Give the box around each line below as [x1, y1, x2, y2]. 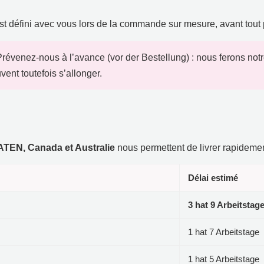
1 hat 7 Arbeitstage [188, 226, 259, 237]
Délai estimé [188, 172, 238, 183]
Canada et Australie [28, 142, 115, 153]
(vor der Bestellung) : [105, 52, 196, 62]
